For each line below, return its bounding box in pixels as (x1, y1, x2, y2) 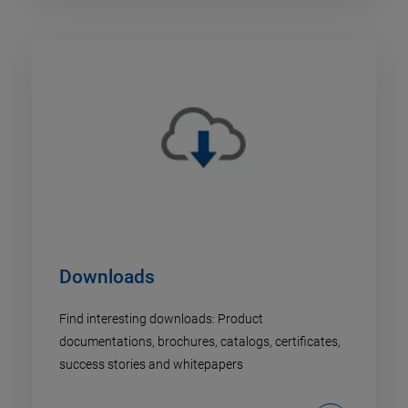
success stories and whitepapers (59, 357, 243, 372)
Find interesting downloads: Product (59, 311, 263, 327)
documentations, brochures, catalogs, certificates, (59, 334, 341, 350)
